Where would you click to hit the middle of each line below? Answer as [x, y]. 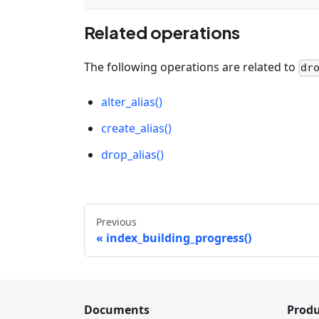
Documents [117, 310]
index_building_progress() [179, 237]
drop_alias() [132, 155]
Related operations [162, 32]
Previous [116, 221]
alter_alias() [132, 102]
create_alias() [136, 129]
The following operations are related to [191, 67]
